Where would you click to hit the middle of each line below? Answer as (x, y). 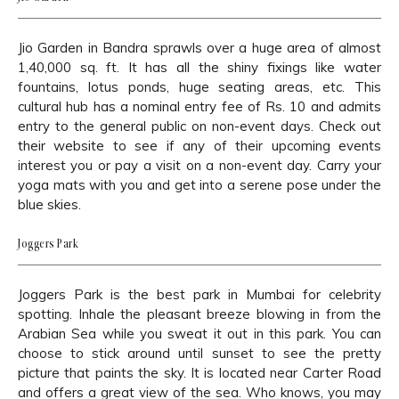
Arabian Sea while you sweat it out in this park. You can (199, 333)
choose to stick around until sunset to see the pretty (199, 353)
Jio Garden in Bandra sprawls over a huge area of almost (199, 47)
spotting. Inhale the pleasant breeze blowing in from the (199, 313)
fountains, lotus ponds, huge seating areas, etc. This (199, 86)
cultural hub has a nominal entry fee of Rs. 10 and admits (199, 106)
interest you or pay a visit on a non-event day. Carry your (199, 165)
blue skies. (49, 204)
